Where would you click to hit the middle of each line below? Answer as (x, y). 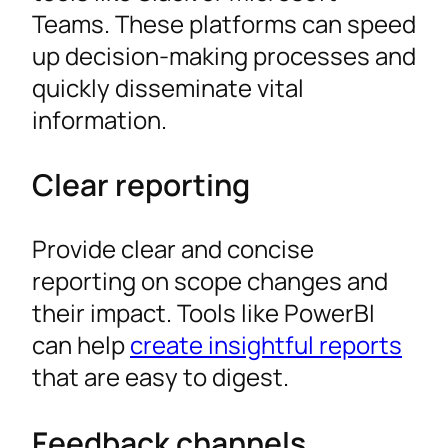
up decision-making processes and (224, 55)
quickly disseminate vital (168, 87)
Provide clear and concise (173, 249)
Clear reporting (141, 185)
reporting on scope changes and (210, 281)
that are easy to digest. (160, 377)
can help (81, 345)
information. (99, 119)
